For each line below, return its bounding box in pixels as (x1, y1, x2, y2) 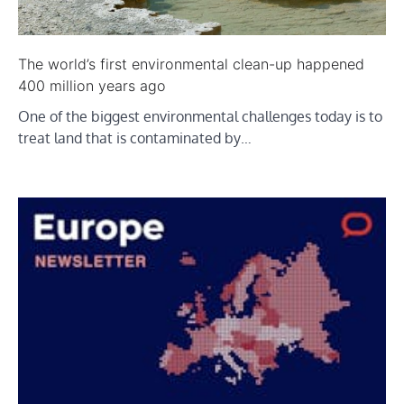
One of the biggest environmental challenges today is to (18, 106, 382, 125)
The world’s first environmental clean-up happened (18, 54, 364, 73)
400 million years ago (18, 76, 166, 95)
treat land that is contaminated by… (18, 128, 252, 147)
